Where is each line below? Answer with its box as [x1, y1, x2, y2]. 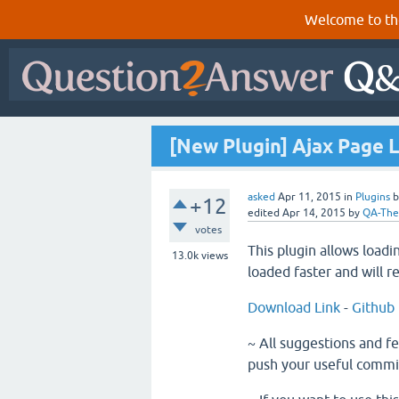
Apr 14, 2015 [282, 207, 346, 219]
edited [248, 207, 280, 219]
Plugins [355, 191, 390, 203]
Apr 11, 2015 [278, 191, 341, 203]
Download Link [248, 299, 340, 315]
